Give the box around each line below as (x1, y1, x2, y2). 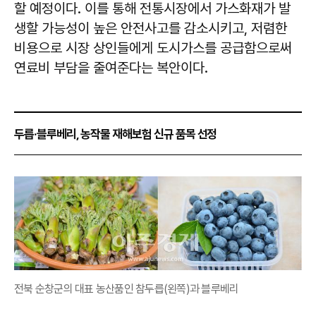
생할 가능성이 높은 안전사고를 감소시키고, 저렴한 (14, 20, 287, 37)
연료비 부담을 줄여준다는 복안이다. (14, 59, 208, 77)
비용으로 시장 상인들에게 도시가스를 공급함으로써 (14, 39, 292, 57)
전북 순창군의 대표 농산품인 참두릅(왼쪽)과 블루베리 (14, 281, 239, 296)
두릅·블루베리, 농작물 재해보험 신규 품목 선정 (14, 127, 217, 142)
